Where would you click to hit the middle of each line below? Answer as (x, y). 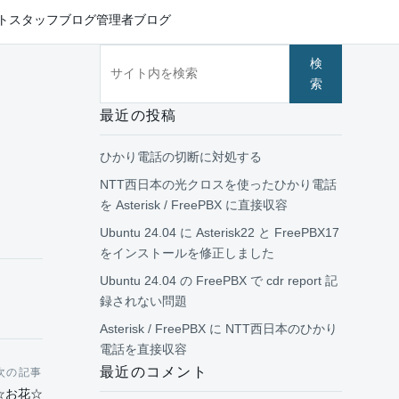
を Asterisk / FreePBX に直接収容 (194, 205)
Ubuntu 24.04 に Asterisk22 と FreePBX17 (220, 233)
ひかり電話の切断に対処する (181, 157)
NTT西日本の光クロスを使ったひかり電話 (218, 185)
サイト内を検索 (142, 54)
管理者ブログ (134, 20)
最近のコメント (154, 372)
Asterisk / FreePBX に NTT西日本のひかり (219, 329)
